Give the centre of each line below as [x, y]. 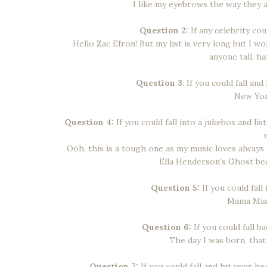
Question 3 [159, 83]
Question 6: [167, 227]
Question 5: [175, 187]
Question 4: [89, 122]
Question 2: [164, 30]
